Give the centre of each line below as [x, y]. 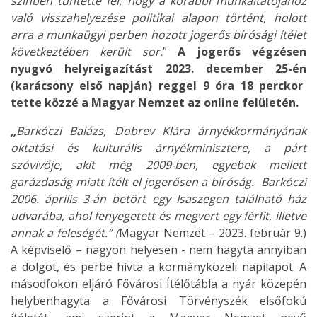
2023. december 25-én [236, 69]
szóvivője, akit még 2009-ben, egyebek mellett [158, 165]
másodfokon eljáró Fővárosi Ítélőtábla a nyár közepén [158, 284]
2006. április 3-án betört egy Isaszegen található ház [158, 199]
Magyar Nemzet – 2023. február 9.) [213, 233]
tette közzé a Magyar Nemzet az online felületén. [155, 103]
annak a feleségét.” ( [65, 233]
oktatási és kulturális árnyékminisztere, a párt [158, 148]
